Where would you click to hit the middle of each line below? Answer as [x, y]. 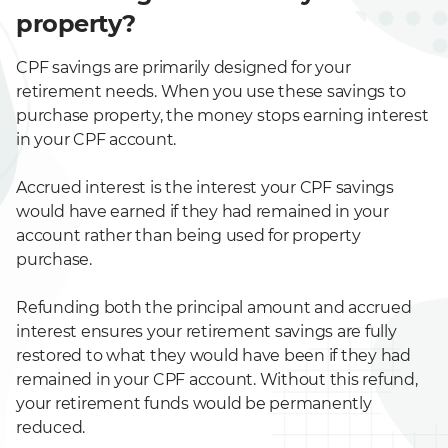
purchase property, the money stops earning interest [222, 115]
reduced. [50, 427]
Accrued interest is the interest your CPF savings [205, 187]
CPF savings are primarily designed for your [183, 67]
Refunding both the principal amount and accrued [214, 307]
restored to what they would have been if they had [213, 355]
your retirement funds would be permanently [194, 403]
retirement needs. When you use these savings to [211, 91]
